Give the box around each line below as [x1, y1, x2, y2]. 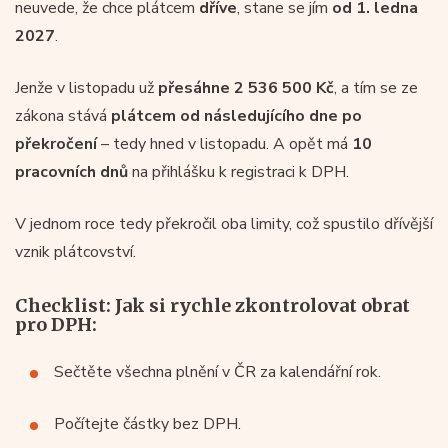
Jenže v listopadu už [15, 76, 158, 99]
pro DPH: [15, 312, 97, 336]
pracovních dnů [15, 160, 128, 183]
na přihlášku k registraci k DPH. [128, 160, 349, 183]
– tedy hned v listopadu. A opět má [97, 132, 352, 155]
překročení [15, 132, 97, 155]
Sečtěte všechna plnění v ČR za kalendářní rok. [54, 360, 381, 383]
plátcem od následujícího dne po [111, 104, 362, 127]
